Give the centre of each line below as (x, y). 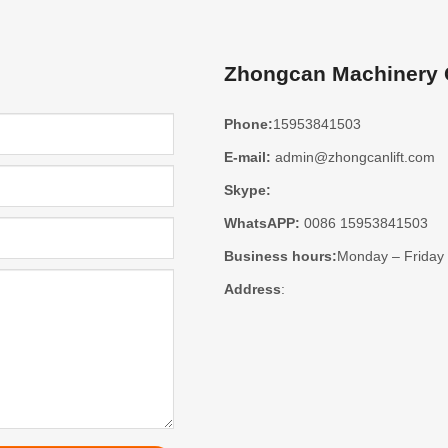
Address (252, 288)
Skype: (247, 189)
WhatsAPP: (262, 222)
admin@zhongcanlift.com (355, 156)
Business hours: (280, 255)
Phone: (248, 123)
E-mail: (247, 156)
